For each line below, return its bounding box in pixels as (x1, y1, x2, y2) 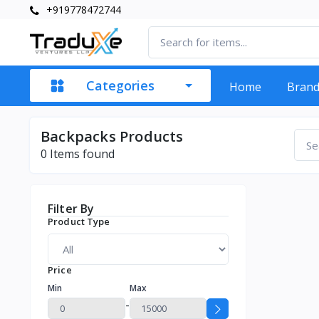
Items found (47, 145, 115, 162)
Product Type (48, 214, 110, 228)
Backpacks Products (41, 126, 184, 146)
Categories (86, 77, 155, 95)
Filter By (48, 200, 95, 216)
